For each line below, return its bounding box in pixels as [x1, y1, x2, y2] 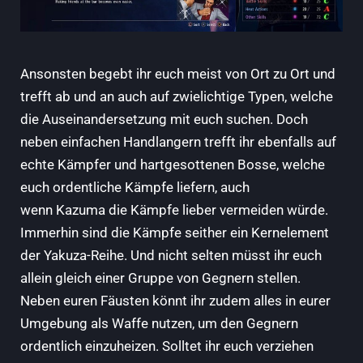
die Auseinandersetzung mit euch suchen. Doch [20, 111, 308, 128]
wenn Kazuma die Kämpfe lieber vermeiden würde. [20, 202, 328, 219]
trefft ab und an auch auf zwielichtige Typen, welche [20, 88, 333, 105]
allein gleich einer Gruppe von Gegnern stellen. [20, 270, 301, 287]
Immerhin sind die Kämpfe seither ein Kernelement [20, 224, 329, 241]
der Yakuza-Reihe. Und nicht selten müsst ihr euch [20, 247, 322, 264]
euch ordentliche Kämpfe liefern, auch [20, 179, 250, 196]
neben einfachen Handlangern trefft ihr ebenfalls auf [20, 134, 336, 151]
